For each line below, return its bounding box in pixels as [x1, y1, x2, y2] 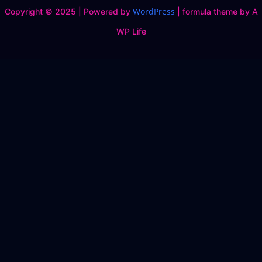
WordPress [132, 6, 175, 17]
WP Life [116, 26, 146, 36]
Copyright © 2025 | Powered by [4, 6, 133, 16]
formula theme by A [182, 6, 258, 16]
